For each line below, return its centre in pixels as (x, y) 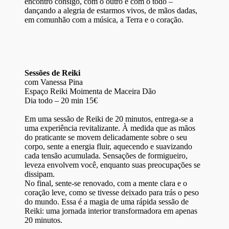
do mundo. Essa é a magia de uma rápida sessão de (107, 202)
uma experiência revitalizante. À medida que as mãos (110, 128)
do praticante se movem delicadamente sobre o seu (106, 138)
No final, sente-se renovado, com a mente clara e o (106, 184)
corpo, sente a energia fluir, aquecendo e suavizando (108, 147)
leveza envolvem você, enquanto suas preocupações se (112, 165)
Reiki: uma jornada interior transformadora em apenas (111, 211)
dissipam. (40, 174)
